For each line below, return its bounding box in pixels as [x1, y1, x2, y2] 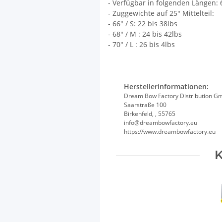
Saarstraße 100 [123, 101, 166, 109]
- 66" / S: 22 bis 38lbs [108, 19, 177, 28]
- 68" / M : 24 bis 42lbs [108, 29, 182, 39]
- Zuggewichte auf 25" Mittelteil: [108, 8, 214, 18]
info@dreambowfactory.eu [123, 118, 197, 127]
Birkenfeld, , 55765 [123, 110, 175, 118]
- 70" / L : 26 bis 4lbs [108, 40, 175, 49]
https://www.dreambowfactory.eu [123, 127, 216, 136]
